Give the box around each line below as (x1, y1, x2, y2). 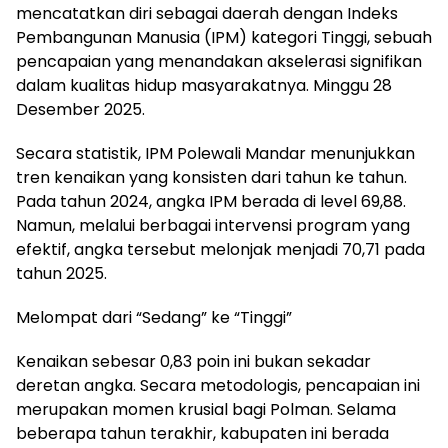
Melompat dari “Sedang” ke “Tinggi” (16, 305, 292, 329)
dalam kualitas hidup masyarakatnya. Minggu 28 (16, 73, 392, 97)
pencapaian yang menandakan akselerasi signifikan (16, 49, 422, 73)
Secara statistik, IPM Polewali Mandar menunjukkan (16, 141, 415, 165)
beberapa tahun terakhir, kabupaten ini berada (16, 421, 389, 445)
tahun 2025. (16, 261, 107, 285)
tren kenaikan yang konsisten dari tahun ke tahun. (16, 165, 407, 189)
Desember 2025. (16, 97, 145, 121)
